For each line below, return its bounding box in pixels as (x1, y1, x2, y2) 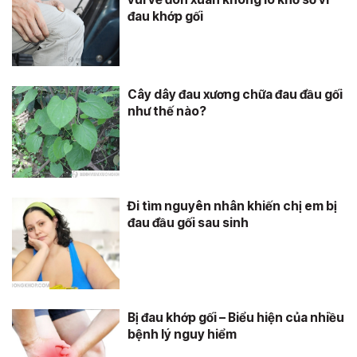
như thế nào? (127, 104, 206, 119)
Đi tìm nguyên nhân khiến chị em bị (127, 198, 337, 214)
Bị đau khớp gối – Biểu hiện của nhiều (127, 310, 344, 325)
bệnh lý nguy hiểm (127, 327, 237, 342)
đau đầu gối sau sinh (127, 215, 249, 230)
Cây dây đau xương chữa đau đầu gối (127, 87, 343, 102)
